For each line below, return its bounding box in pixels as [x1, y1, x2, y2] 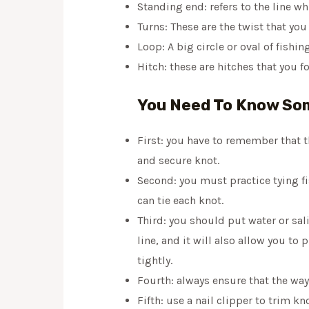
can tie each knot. [137, 194, 223, 208]
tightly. [137, 254, 172, 268]
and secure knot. [137, 154, 219, 168]
